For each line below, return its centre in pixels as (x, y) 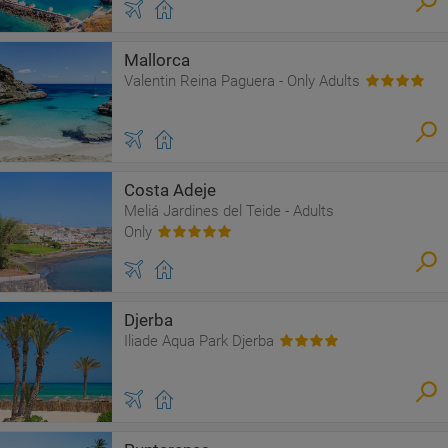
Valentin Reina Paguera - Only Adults (242, 81)
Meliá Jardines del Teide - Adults (229, 211)
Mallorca (157, 60)
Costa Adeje (170, 190)
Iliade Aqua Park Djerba (199, 341)
